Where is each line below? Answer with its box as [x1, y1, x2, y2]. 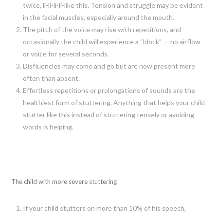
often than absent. [22, 73, 80, 82]
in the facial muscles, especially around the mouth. [22, 13, 174, 21]
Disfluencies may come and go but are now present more [22, 61, 195, 70]
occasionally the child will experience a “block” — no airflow [22, 37, 200, 46]
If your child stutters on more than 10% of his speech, [22, 203, 186, 212]
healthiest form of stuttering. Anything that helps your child [22, 98, 205, 107]
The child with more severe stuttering [11, 177, 117, 185]
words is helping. [22, 122, 73, 131]
